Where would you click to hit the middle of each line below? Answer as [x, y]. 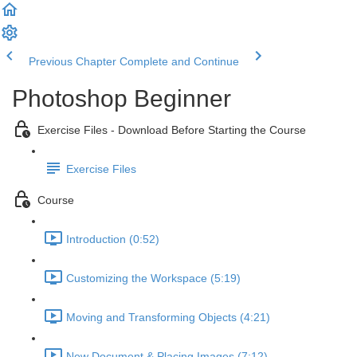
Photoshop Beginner [122, 98]
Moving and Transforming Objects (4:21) [168, 318]
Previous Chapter [73, 61]
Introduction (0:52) [113, 239]
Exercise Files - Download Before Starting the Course [172, 130]
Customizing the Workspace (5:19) [153, 279]
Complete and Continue [179, 61]
